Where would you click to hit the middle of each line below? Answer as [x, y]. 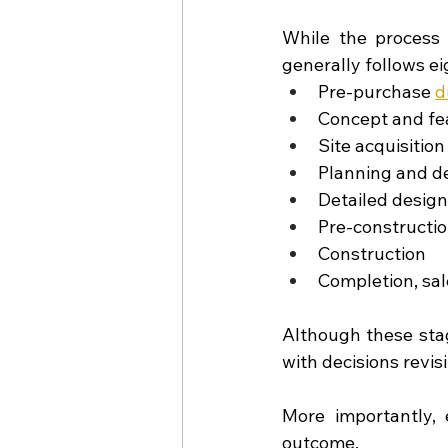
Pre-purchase [376, 91]
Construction [372, 253]
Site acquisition [381, 145]
